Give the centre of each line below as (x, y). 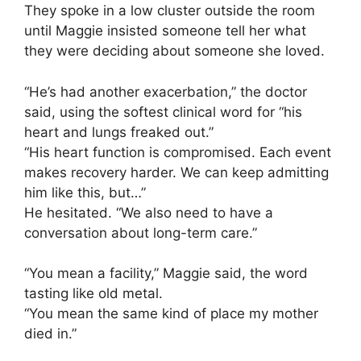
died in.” (50, 334)
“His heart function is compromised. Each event (178, 152)
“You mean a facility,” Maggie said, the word (166, 274)
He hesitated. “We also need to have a (149, 212)
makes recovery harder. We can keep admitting (176, 172)
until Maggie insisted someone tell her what (165, 31)
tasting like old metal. (93, 294)
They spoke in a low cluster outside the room (170, 11)
